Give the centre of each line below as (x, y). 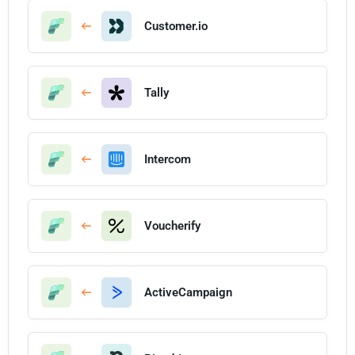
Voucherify (172, 225)
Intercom (168, 159)
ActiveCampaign (188, 292)
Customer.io (176, 26)
